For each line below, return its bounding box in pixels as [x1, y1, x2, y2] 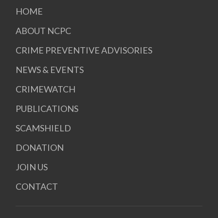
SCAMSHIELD [16, 123, 71, 134]
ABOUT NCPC [16, 25, 71, 36]
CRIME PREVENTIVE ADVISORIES [16, 45, 152, 56]
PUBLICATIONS [16, 103, 78, 114]
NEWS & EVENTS [16, 64, 84, 75]
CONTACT [16, 181, 58, 192]
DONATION [16, 142, 64, 153]
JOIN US [16, 162, 48, 173]
